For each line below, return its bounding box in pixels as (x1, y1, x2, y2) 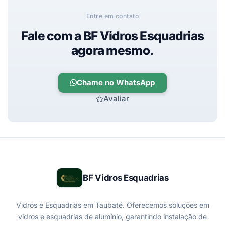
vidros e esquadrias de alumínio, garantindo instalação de (18, 212, 207, 221)
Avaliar (103, 94, 129, 104)
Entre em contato (86, 12, 139, 20)
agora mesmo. (71, 42, 154, 58)
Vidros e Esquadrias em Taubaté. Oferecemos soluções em (16, 200, 209, 209)
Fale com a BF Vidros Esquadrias (21, 28, 204, 43)
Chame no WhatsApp (77, 78, 155, 88)
